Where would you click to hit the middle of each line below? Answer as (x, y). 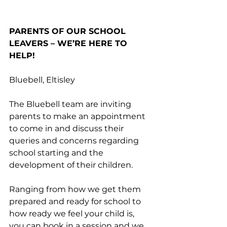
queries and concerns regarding (75, 141)
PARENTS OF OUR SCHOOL (69, 31)
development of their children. (72, 165)
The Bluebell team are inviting (71, 104)
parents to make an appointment (78, 117)
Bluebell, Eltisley (42, 80)
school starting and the (57, 153)
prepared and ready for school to (76, 202)
